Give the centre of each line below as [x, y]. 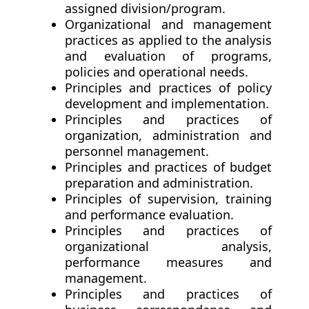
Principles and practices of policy [168, 88]
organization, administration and [168, 136]
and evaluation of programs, [168, 56]
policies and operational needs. [157, 72]
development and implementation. [167, 104]
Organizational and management [168, 24]
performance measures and [168, 262]
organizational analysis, [168, 247]
